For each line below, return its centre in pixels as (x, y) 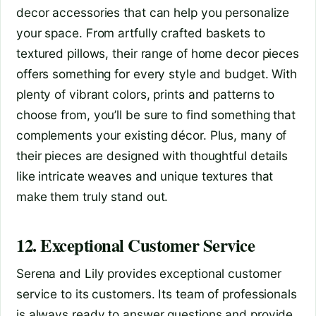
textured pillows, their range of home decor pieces (158, 53)
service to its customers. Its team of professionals (157, 293)
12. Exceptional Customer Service (136, 244)
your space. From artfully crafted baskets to (141, 32)
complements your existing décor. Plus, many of (152, 135)
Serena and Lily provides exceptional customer (149, 273)
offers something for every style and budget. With (157, 73)
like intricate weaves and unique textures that (145, 176)
